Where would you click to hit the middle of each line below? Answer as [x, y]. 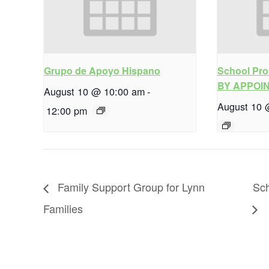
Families [63, 208]
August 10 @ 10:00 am [94, 92]
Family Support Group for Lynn [130, 187]
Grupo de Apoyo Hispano [102, 71]
